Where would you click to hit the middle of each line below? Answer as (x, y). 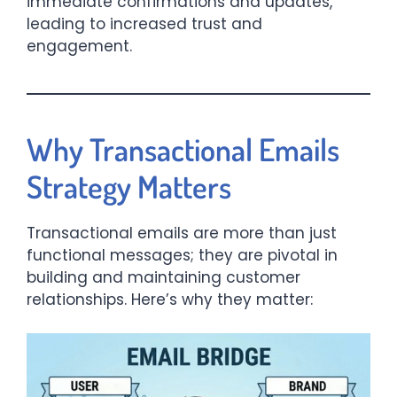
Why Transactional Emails (183, 148)
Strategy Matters (129, 186)
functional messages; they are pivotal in (182, 255)
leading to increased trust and (144, 23)
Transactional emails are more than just (182, 233)
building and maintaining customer (163, 277)
